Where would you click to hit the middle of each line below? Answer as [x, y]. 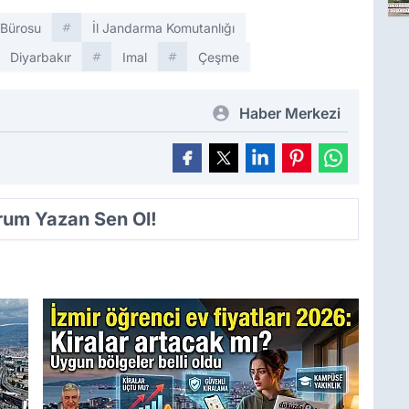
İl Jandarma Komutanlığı [163, 28]
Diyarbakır [41, 58]
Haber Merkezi [290, 114]
